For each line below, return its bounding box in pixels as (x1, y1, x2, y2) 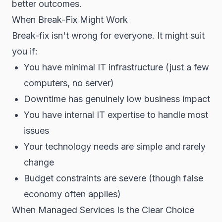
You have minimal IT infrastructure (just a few (24, 62, 209, 72)
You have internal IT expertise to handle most (24, 110, 208, 120)
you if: (12, 46, 38, 56)
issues (24, 125, 49, 136)
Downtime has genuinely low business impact (24, 94, 210, 104)
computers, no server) (24, 78, 114, 88)
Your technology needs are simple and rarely (24, 141, 206, 152)
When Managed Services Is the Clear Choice (12, 205, 194, 215)
